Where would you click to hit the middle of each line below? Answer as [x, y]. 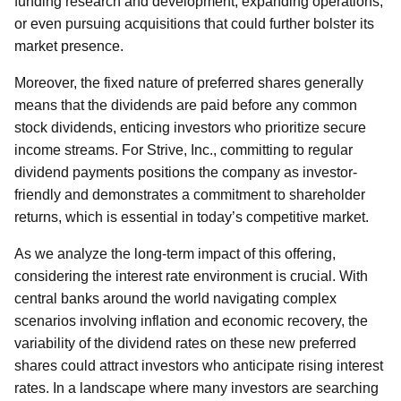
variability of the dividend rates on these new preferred [185, 343]
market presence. [69, 46]
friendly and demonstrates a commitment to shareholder [190, 195]
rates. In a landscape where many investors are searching [196, 388]
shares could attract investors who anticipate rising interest [199, 366]
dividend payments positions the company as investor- [186, 172]
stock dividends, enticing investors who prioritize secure [190, 128]
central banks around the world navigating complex [175, 299]
